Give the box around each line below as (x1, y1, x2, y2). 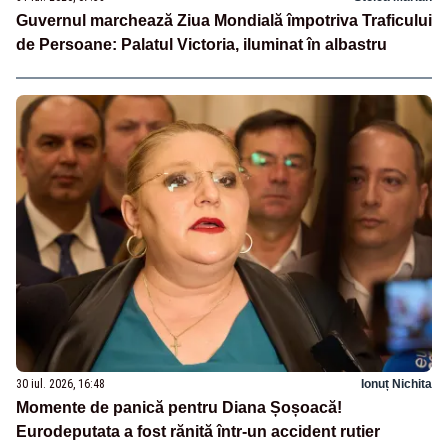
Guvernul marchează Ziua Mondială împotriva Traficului (16, 12, 432, 30)
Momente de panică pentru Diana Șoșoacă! (16, 398, 342, 416)
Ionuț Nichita (361, 376, 432, 391)
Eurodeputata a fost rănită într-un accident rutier (16, 422, 380, 440)
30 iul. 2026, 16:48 (16, 376, 105, 391)
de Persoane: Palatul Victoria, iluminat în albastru (16, 36, 387, 54)
